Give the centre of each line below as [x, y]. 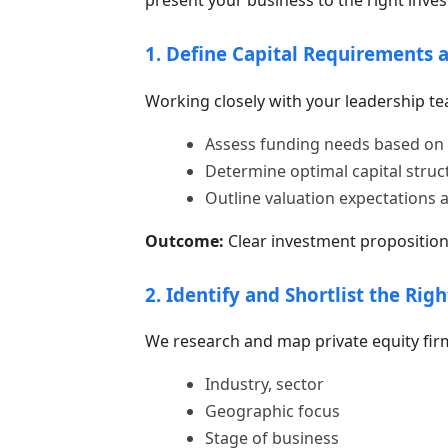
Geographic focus [272, 411]
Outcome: [184, 240]
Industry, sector [264, 384]
